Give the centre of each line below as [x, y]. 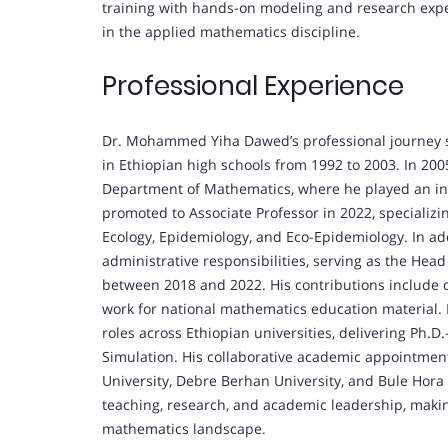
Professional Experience [253, 86]
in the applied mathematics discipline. [231, 32]
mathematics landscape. [184, 429]
